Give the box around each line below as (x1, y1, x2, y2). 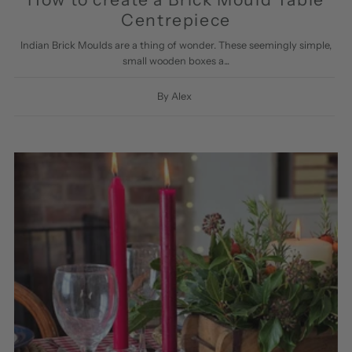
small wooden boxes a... (122, 54, 229, 67)
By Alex (156, 90, 192, 102)
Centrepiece (121, 9, 231, 30)
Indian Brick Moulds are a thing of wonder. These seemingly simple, (20, 38, 332, 51)
